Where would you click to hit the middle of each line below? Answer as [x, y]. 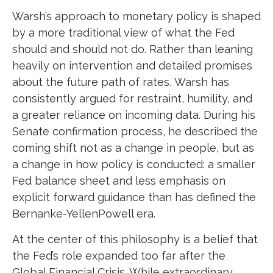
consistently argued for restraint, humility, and [132, 98]
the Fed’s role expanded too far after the [119, 256]
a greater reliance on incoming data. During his [134, 115]
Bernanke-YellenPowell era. [84, 214]
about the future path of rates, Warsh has [121, 82]
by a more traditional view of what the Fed [123, 33]
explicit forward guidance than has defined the [134, 197]
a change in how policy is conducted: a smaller [134, 164]
